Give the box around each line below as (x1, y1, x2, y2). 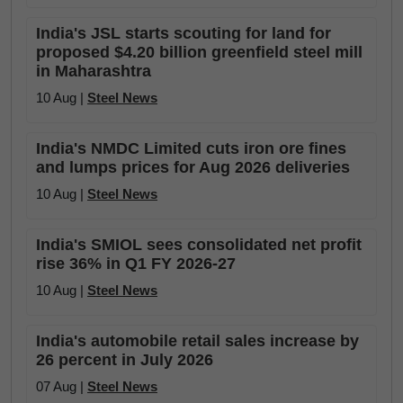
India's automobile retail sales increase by (36, 332, 359, 350)
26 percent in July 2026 (36, 351, 213, 369)
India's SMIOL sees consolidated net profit (36, 236, 362, 254)
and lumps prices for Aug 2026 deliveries (36, 158, 350, 176)
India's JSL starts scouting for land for (36, 24, 331, 42)
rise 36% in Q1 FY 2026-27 (36, 255, 236, 273)
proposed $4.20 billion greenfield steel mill (36, 43, 363, 61)
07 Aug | (36, 379, 87, 394)
